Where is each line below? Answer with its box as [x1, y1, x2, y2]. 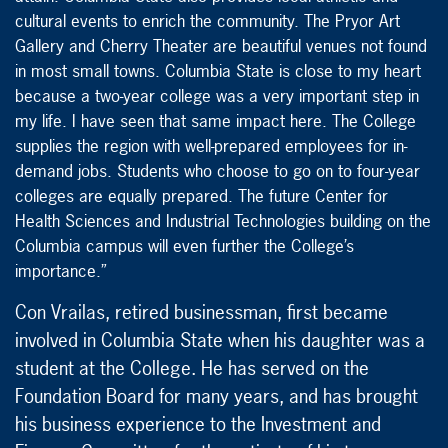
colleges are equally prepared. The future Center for [15, 184, 388, 208]
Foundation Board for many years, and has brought [15, 384, 418, 410]
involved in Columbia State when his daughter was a [15, 328, 425, 354]
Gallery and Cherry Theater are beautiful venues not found [15, 34, 427, 58]
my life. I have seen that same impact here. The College [15, 109, 416, 133]
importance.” [15, 259, 112, 283]
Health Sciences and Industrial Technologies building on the [15, 209, 431, 233]
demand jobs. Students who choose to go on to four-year [15, 159, 420, 183]
